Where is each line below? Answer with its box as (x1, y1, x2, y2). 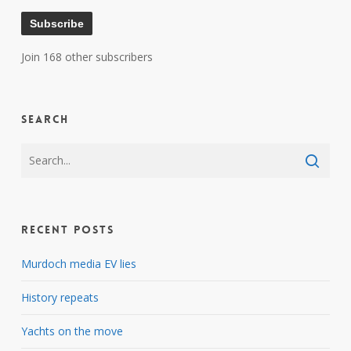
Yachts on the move (20, 323, 123, 338)
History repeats (20, 289, 99, 305)
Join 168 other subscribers (20, 49, 153, 64)
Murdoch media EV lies (20, 255, 136, 271)
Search (20, 111, 69, 126)
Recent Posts (20, 222, 114, 237)
